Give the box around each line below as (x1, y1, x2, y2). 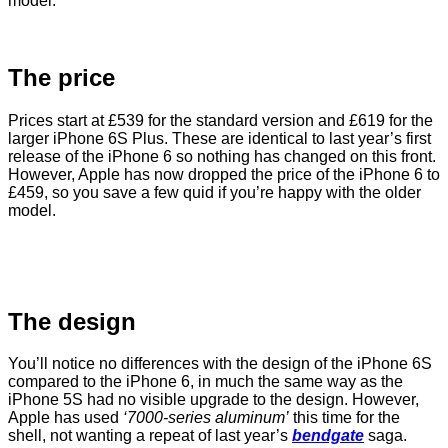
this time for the (289, 409, 400, 427)
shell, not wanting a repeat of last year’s (8, 427, 292, 445)
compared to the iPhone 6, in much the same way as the (8, 373, 403, 391)
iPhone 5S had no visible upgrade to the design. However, (8, 391, 419, 409)
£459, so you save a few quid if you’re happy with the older (8, 183, 421, 201)
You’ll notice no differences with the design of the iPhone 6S (8, 355, 432, 373)
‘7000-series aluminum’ (123, 409, 289, 427)
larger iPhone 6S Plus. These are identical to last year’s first (8, 129, 431, 147)
